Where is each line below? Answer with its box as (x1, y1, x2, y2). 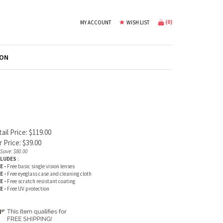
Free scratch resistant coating (7, 178, 75, 185)
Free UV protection (7, 185, 49, 192)
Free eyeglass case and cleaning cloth (6, 170, 92, 177)
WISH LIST (125, 18, 149, 26)
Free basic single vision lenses (7, 163, 75, 170)
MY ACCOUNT (80, 18, 111, 26)
